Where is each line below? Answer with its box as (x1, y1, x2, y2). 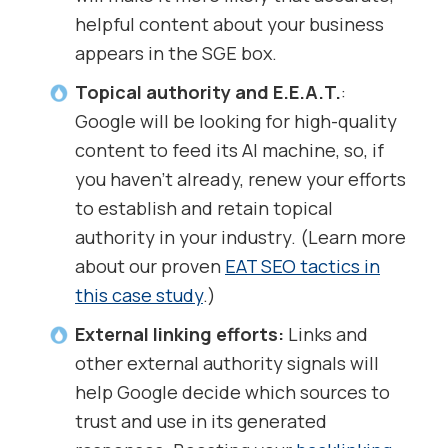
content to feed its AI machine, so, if (75, 138, 384, 163)
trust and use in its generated (75, 409, 327, 434)
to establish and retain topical (75, 196, 333, 221)
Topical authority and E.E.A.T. (75, 80, 341, 105)
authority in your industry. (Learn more (75, 225, 406, 250)
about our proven (75, 254, 225, 279)
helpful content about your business (75, 12, 384, 37)
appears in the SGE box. (75, 41, 277, 66)
